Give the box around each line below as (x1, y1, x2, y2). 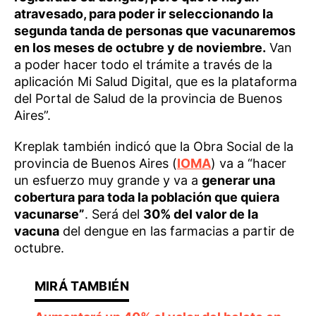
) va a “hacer (211, 155, 286, 171)
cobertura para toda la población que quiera (14, 189, 279, 205)
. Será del (85, 206, 143, 221)
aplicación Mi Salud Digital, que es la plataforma (14, 73, 297, 89)
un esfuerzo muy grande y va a (14, 172, 202, 188)
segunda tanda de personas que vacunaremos (14, 23, 296, 38)
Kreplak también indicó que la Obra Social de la (14, 138, 293, 154)
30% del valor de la (143, 206, 258, 221)
